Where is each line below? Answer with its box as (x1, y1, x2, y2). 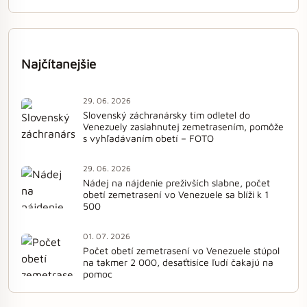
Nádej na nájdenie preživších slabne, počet (83, 177, 270, 189)
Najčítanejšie (21, 56, 96, 71)
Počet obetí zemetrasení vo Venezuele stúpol (83, 245, 280, 257)
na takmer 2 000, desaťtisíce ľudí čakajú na (83, 256, 273, 269)
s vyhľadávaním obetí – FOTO (83, 132, 214, 145)
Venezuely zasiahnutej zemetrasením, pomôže (83, 121, 284, 133)
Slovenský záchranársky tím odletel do (83, 109, 250, 121)
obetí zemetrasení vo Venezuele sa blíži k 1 (83, 188, 269, 201)
